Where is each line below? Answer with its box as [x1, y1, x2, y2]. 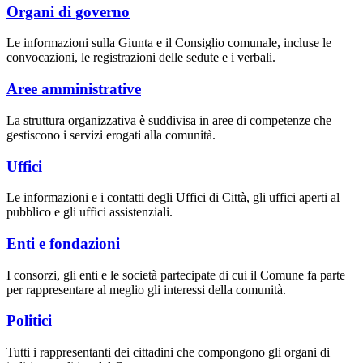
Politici [6, 312, 52, 330]
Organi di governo [6, 2, 130, 20]
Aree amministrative [6, 80, 141, 98]
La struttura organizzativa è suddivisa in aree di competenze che [6, 113, 331, 127]
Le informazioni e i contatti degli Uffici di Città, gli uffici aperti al [6, 190, 340, 205]
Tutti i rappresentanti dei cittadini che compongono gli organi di [6, 345, 330, 360]
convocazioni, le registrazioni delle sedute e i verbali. [6, 50, 275, 65]
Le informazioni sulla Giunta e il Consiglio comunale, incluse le [6, 36, 331, 50]
